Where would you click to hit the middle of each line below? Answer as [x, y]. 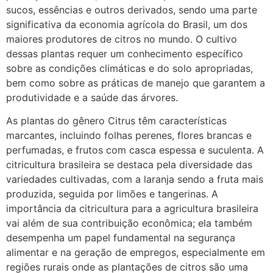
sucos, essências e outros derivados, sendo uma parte [132, 10]
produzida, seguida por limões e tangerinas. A [112, 194]
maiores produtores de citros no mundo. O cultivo [122, 39]
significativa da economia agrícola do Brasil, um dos [127, 24]
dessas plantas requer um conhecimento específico [125, 54]
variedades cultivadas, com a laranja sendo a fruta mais [135, 179]
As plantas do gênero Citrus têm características [116, 121]
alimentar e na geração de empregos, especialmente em [136, 253]
